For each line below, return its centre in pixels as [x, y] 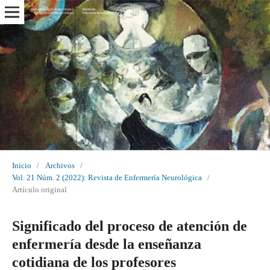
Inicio [21, 165]
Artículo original [39, 189]
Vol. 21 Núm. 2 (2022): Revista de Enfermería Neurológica [107, 177]
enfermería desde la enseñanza [106, 244]
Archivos [60, 165]
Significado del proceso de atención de [129, 226]
